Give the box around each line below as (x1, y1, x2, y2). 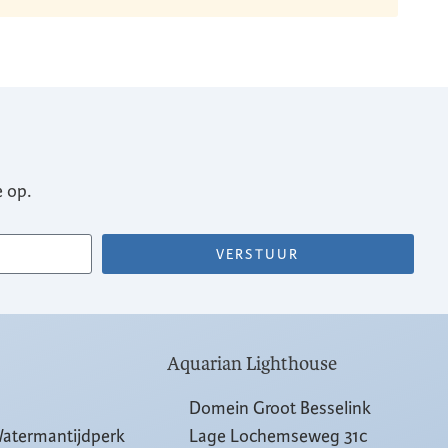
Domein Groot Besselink (189, 397, 372, 420)
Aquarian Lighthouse (166, 352, 337, 377)
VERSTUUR (216, 245, 300, 263)
